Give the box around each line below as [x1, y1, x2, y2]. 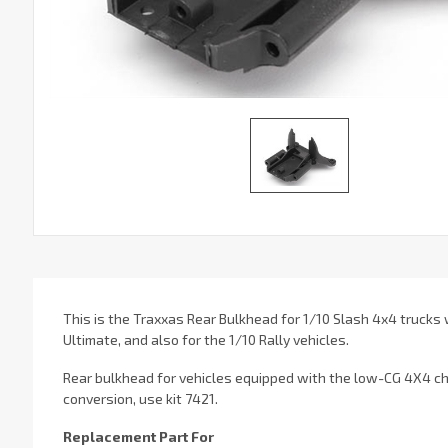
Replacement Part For [62, 427, 214, 445]
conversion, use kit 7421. [62, 389, 218, 407]
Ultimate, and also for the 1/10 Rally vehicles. [62, 331, 349, 349]
